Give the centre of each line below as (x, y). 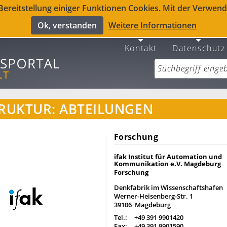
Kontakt (141, 48)
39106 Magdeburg (142, 205)
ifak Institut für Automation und (168, 157)
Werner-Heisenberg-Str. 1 (154, 196)
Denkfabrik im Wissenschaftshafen (168, 187)
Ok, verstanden (67, 25)
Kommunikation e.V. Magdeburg (167, 164)
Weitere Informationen (152, 26)
